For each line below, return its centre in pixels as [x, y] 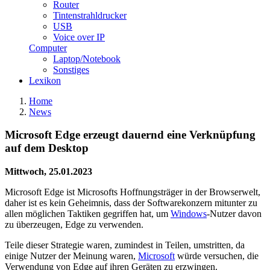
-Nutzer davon [234, 213]
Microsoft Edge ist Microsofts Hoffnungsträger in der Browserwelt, [133, 192]
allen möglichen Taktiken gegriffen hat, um [88, 213]
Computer [48, 48]
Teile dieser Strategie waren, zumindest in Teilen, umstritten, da [125, 245]
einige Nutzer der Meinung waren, [71, 256]
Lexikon [45, 80]
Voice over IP [79, 37]
